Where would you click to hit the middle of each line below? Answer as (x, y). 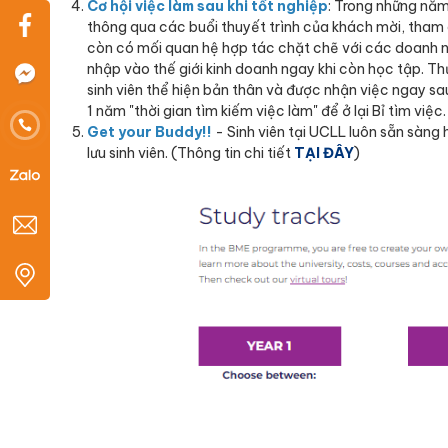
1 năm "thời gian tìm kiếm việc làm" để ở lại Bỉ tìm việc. (266, 111)
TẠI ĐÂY (324, 153)
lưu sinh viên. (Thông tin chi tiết (190, 153)
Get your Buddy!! (149, 132)
